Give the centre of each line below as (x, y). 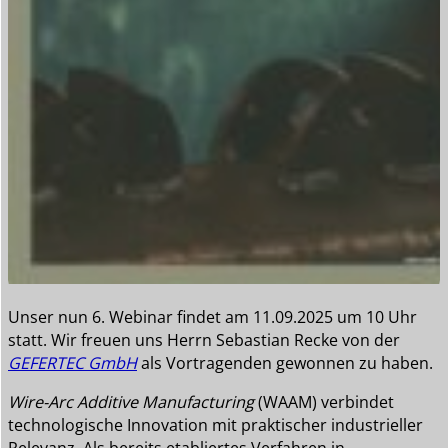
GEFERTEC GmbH (72, 363)
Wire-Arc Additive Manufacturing (131, 402)
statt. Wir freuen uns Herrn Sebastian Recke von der (204, 340)
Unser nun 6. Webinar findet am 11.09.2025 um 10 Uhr (212, 317)
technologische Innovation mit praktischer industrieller (215, 425)
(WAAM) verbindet (324, 402)
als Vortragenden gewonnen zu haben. (285, 363)
